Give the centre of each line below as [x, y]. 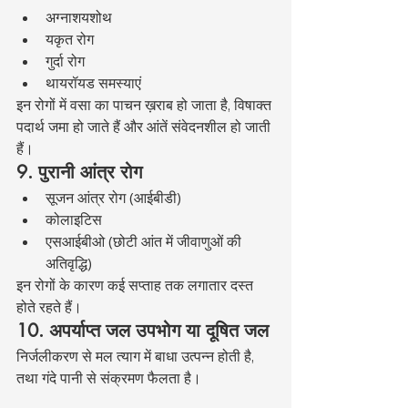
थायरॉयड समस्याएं [93, 83]
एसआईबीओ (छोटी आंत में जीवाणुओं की [145, 242]
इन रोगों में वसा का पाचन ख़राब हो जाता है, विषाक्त [146, 105]
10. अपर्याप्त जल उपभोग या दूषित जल [143, 331]
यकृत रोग [70, 40]
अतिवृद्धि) [69, 264]
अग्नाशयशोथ [79, 18]
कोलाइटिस [74, 220]
